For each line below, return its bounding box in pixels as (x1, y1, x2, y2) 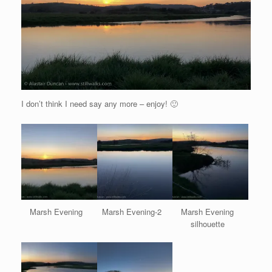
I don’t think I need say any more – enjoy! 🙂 (21, 98, 178, 110)
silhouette (190, 217, 225, 229)
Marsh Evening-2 (102, 205, 162, 217)
